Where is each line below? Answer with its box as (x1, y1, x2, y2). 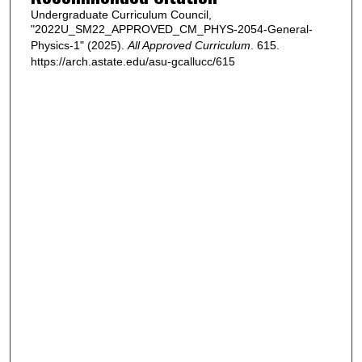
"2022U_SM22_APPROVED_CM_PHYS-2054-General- (30, 22, 313, 36)
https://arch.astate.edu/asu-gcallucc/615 (30, 54, 235, 68)
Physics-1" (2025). (30, 38, 128, 52)
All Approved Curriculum (127, 38, 250, 52)
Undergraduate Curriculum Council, (30, 7, 212, 21)
